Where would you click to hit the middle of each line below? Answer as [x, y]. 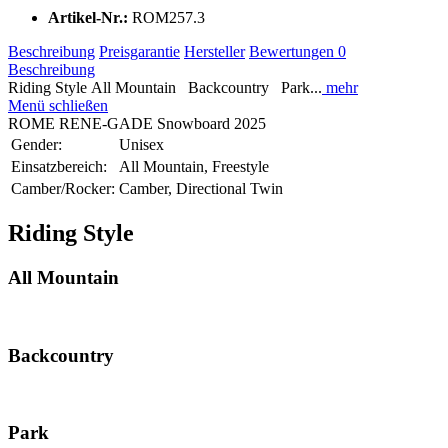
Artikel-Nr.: [90, 17]
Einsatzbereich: [59, 166]
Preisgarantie [139, 51]
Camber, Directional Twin [201, 188]
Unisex [141, 144]
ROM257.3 [168, 17]
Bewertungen [293, 51]
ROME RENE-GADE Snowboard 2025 [137, 123]
